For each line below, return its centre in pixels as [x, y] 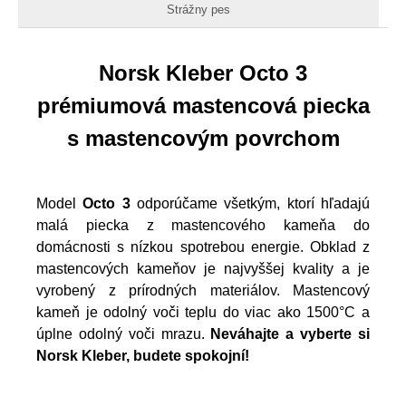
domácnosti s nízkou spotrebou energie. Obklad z [203, 246]
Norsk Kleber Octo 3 [203, 72]
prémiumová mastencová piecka [203, 105]
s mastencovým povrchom [203, 138]
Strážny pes [198, 9]
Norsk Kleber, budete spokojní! [143, 355]
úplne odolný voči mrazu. [124, 333]
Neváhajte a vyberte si [290, 333]
